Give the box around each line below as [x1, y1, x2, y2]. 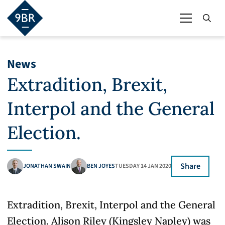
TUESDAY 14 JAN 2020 [115, 162, 171, 170]
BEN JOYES [87, 162, 115, 170]
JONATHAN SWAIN [23, 162, 71, 170]
